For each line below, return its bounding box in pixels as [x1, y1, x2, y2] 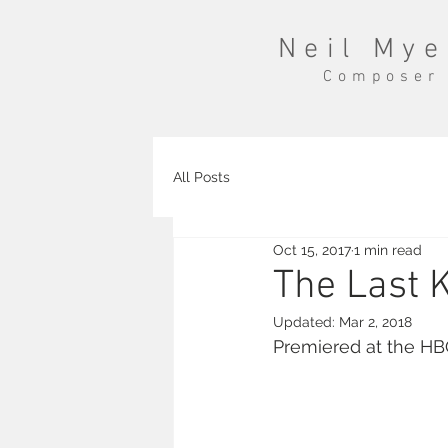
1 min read [354, 241, 422, 258]
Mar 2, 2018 [339, 314, 412, 330]
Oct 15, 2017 [273, 241, 351, 258]
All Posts [173, 168, 230, 185]
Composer [323, 67, 440, 87]
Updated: [273, 314, 339, 330]
